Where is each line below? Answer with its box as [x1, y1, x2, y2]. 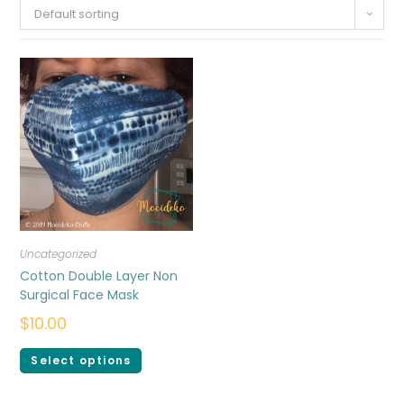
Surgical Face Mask [20, 285, 140, 304]
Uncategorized [20, 245, 97, 262]
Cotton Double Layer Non [20, 266, 179, 285]
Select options [31, 352, 132, 368]
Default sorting [34, 5, 120, 23]
